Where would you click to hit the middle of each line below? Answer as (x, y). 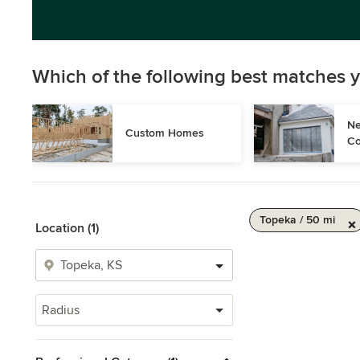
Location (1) (67, 228)
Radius (61, 310)
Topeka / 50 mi (297, 220)
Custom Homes (165, 133)
